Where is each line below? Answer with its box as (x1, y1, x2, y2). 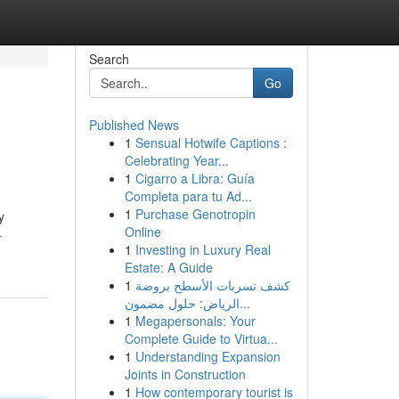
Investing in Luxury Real (134, 240, 271, 258)
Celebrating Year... (124, 151, 229, 169)
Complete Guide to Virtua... (124, 330, 278, 347)
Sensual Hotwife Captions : (134, 134, 287, 151)
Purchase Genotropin (134, 205, 256, 223)
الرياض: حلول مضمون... (239, 294, 250, 312)
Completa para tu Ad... (124, 187, 252, 205)
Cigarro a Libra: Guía (134, 169, 255, 187)
